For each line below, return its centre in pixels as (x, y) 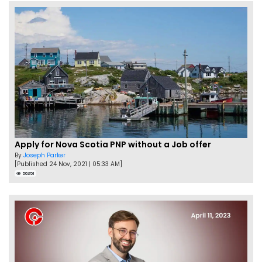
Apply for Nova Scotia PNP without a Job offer (113, 145)
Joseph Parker (44, 156)
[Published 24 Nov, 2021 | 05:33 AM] (68, 164)
